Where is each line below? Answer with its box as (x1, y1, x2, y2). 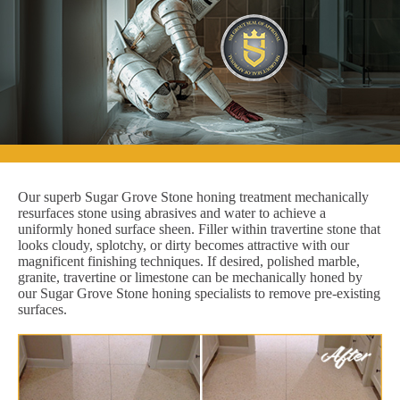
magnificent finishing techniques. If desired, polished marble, (18, 253, 360, 269)
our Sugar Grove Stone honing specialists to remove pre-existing (18, 285, 380, 301)
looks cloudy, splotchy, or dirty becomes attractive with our (18, 237, 349, 253)
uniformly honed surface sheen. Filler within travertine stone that (18, 221, 380, 237)
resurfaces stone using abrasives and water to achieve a (18, 204, 326, 221)
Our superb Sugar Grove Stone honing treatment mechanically (18, 188, 369, 204)
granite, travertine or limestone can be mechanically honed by (18, 269, 362, 285)
